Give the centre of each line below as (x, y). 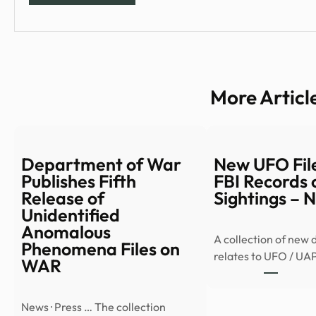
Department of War (101, 165)
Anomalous (66, 232)
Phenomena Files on (101, 249)
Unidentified (71, 215)
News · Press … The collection (93, 306)
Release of (63, 199)
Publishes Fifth (79, 182)
